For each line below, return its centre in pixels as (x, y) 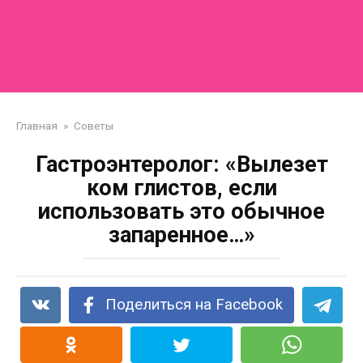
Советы (94, 126)
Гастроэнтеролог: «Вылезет (181, 164)
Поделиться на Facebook (194, 305)
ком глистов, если (181, 188)
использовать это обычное (181, 211)
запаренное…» (181, 235)
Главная (37, 126)
